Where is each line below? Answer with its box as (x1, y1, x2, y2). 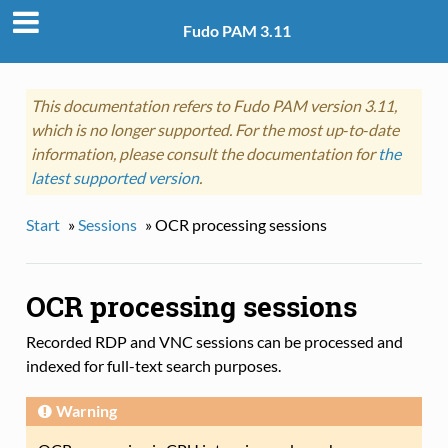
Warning (55, 400, 117, 420)
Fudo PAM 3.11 (183, 21, 291, 41)
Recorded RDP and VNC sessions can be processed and (25, 331, 403, 351)
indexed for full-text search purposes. (25, 355, 281, 375)
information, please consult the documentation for (30, 143, 378, 163)
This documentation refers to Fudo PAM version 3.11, (30, 95, 397, 115)
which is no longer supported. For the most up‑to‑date (30, 119, 399, 139)
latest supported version (30, 167, 199, 187)
